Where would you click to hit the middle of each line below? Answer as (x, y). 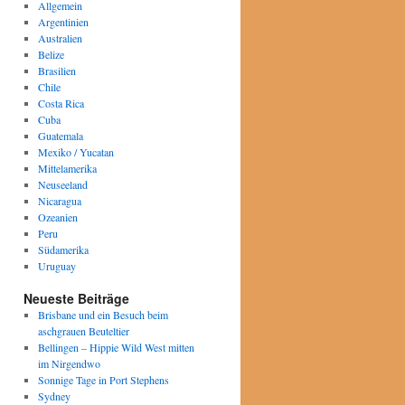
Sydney (54, 396)
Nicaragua (59, 201)
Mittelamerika (67, 168)
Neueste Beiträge (76, 298)
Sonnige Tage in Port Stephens (103, 380)
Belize (51, 54)
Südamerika (63, 250)
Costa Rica (61, 103)
